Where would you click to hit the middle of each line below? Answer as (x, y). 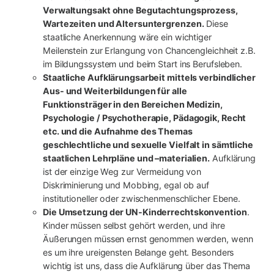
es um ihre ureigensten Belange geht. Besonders (139, 252)
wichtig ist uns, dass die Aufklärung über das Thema (146, 265)
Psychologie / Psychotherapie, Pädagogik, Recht (145, 117)
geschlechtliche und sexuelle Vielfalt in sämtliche (148, 144)
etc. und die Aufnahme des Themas (118, 131)
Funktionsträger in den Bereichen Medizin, (133, 104)
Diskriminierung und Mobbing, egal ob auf (126, 185)
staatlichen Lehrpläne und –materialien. (127, 158)
